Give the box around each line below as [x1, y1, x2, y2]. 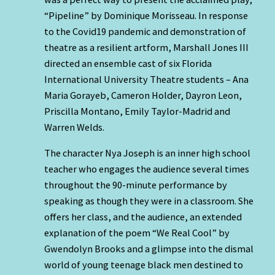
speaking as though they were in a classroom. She [44, 195, 254, 207]
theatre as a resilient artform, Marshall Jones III [44, 41, 249, 53]
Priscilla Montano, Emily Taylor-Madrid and [44, 104, 230, 117]
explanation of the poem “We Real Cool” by [44, 227, 230, 239]
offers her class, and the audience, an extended [44, 211, 242, 223]
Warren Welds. [44, 120, 104, 133]
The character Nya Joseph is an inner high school [44, 147, 250, 160]
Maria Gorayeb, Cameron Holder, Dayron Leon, [44, 88, 242, 101]
